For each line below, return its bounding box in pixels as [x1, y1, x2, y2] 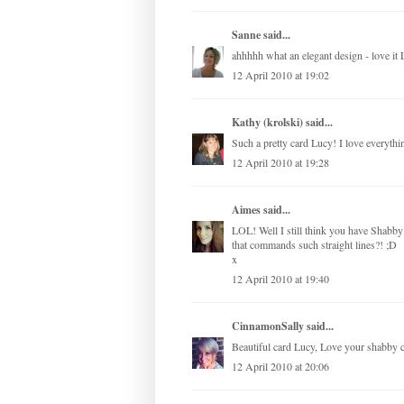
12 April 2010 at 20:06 [232, 359, 329, 374]
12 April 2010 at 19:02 [232, 68, 329, 83]
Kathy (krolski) [232, 115, 303, 131]
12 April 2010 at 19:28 [232, 155, 329, 170]
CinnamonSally [232, 318, 304, 335]
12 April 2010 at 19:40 [232, 271, 329, 287]
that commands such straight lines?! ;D [232, 237, 397, 252]
